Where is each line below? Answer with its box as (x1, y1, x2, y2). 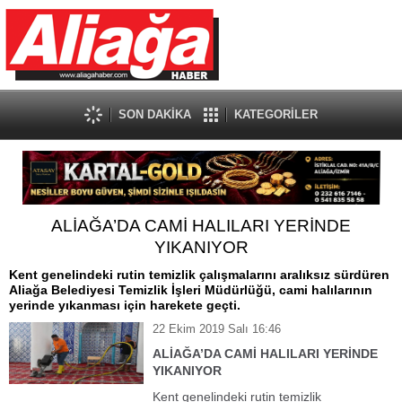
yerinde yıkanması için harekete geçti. (9, 298, 240, 312)
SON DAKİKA (118, 108, 191, 121)
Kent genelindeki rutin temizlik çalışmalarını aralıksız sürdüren (9, 267, 389, 282)
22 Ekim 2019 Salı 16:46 (153, 322, 281, 336)
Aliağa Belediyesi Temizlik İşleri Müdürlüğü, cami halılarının (9, 283, 372, 297)
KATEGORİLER (234, 108, 318, 121)
